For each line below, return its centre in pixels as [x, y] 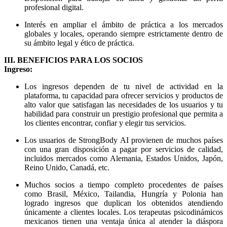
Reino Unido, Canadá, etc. [67, 168]
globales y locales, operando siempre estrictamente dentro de [124, 34]
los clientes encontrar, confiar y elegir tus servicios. [105, 123]
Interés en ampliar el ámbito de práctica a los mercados [124, 25]
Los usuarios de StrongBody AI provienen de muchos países [124, 140]
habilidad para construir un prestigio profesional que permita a [124, 114]
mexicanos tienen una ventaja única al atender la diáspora [124, 221]
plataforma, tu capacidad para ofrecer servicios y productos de [124, 96]
